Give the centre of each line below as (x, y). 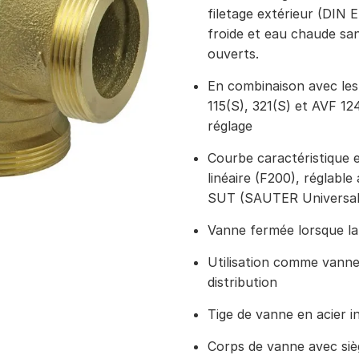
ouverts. (233, 54)
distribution (242, 282)
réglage (230, 126)
